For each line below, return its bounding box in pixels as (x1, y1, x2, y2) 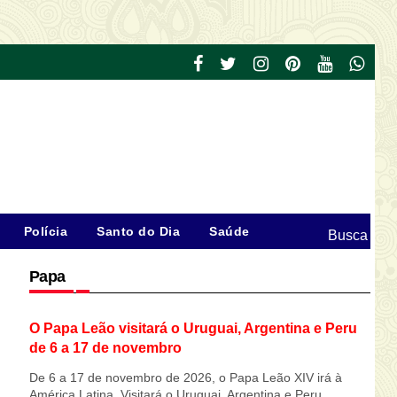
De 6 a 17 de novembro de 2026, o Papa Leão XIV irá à (28, 370, 342, 385)
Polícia (23, 224, 67, 238)
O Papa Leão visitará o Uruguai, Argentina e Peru (28, 320, 357, 336)
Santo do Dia (97, 224, 180, 238)
